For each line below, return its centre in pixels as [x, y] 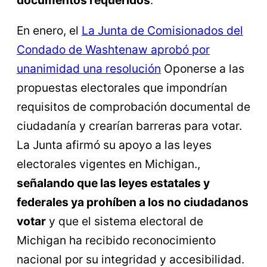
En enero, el [49, 31]
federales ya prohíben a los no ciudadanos [133, 202]
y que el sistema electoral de [125, 221]
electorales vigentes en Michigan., [108, 164]
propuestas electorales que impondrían [122, 88]
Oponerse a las [203, 69]
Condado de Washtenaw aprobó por [113, 50]
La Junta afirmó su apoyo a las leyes [114, 145]
